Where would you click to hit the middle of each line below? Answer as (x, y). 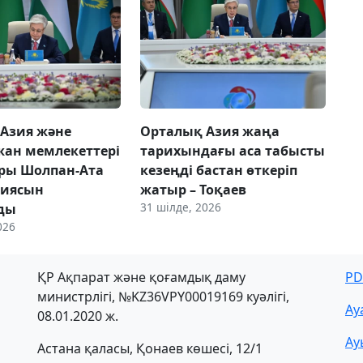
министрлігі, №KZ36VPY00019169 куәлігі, (163, 297)
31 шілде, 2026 (180, 207)
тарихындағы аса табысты (232, 151)
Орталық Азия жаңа (209, 132)
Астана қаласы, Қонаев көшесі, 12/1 (150, 349)
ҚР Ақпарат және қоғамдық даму (141, 278)
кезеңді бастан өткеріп (218, 171)
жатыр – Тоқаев (193, 190)
